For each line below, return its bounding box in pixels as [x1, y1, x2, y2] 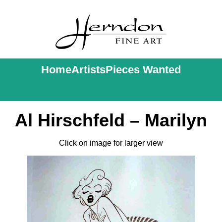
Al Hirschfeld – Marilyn [15, 110, 207, 130]
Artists [71, 63, 106, 76]
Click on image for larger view [59, 139, 163, 147]
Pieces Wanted [106, 63, 181, 76]
